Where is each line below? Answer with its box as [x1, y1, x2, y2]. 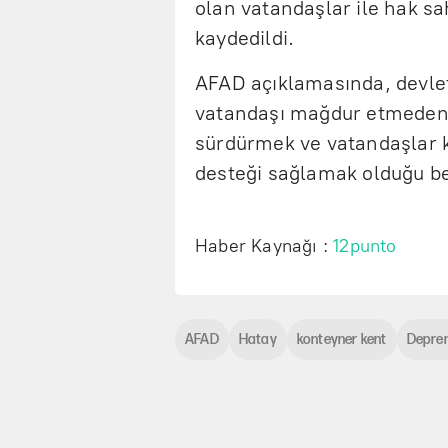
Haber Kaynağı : [195, 235, 334, 258]
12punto [333, 235, 397, 258]
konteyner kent [296, 331, 387, 349]
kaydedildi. [195, 26, 295, 51]
